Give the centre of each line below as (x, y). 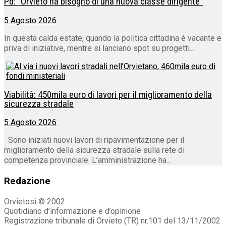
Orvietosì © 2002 (35, 201)
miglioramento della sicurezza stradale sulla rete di (94, 150)
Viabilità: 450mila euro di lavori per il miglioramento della (108, 95)
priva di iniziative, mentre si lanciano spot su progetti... (99, 48)
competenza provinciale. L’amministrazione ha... (88, 160)
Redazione (27, 181)
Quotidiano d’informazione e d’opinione (72, 211)
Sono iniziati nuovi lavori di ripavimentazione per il (94, 140)
